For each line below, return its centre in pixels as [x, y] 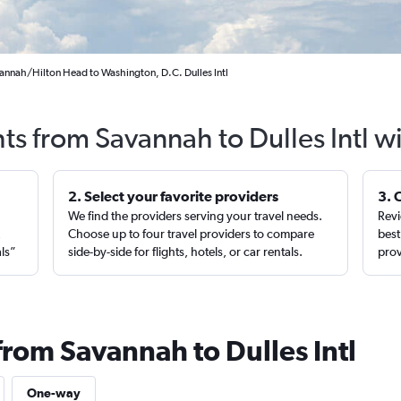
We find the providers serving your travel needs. [196, 216]
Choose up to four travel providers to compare [192, 234]
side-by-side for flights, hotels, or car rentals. [186, 252]
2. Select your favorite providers [174, 196]
